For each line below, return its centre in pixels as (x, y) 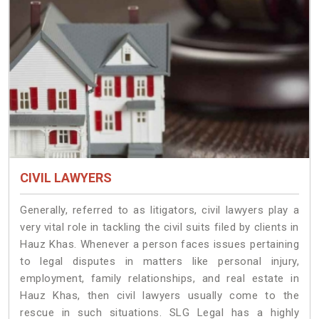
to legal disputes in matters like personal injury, (159, 262)
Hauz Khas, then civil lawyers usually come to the (159, 296)
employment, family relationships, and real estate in (159, 279)
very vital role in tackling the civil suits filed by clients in (159, 228)
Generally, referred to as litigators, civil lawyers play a (159, 210)
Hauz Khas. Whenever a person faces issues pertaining (159, 245)
